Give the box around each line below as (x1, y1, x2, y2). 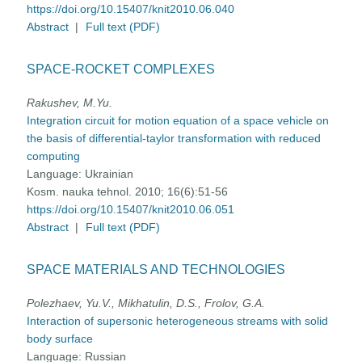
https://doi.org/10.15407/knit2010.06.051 (27, 203, 235, 217)
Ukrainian (85, 167, 134, 181)
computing (27, 149, 81, 163)
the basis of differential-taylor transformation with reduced (27, 132, 322, 145)
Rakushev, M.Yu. (27, 96, 113, 110)
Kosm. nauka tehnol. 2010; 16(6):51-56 (27, 185, 229, 199)
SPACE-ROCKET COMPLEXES (27, 62, 216, 77)
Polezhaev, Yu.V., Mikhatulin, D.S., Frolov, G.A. (27, 297, 266, 310)
